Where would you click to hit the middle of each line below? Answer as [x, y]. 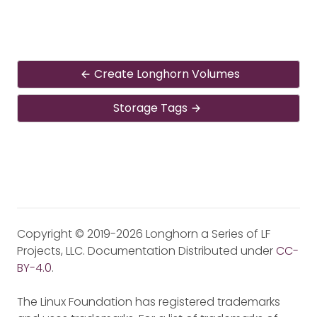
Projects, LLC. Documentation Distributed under [146, 250]
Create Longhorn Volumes [167, 74]
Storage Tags [150, 108]
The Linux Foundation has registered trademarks [149, 301]
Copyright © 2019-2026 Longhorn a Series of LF [144, 234]
